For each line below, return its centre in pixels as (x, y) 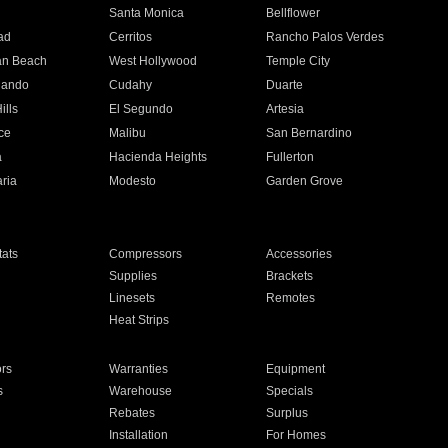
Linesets (131, 298)
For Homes (296, 435)
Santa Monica (146, 13)
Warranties (138, 369)
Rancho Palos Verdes (325, 37)
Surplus (287, 413)
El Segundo (140, 109)
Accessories (299, 254)
